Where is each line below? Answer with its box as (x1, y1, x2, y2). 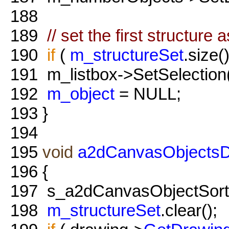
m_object (47, 84, 114, 103)
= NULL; (114, 84, 181, 103)
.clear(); (161, 200, 217, 220)
